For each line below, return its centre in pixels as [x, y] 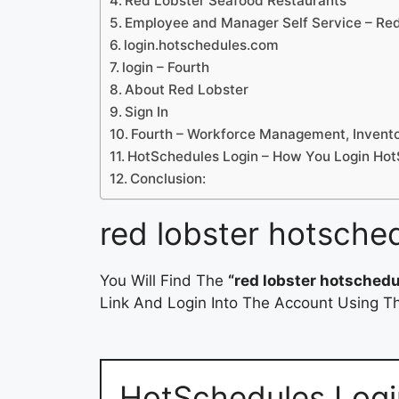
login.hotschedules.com [202, 45]
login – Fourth [166, 68]
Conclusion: [168, 179]
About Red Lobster [187, 90]
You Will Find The [164, 281]
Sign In [147, 112]
